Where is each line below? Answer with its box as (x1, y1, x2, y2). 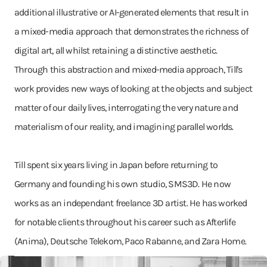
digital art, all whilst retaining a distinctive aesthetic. (14, 45, 218, 56)
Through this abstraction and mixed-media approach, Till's (14, 64, 243, 75)
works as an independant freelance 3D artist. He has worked (14, 197, 247, 209)
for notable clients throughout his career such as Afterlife (14, 216, 235, 228)
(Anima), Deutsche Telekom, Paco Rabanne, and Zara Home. (14, 235, 247, 247)
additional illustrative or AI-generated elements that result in (14, 7, 249, 18)
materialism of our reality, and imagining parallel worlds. (14, 121, 234, 132)
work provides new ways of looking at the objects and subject (14, 83, 253, 94)
